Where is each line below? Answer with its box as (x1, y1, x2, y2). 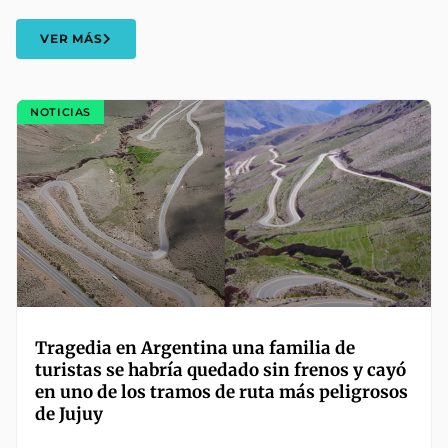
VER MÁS (40, 31, 104, 47)
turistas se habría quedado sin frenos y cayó (35, 359, 406, 382)
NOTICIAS (30, 104, 91, 119)
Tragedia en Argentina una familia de (35, 337, 355, 360)
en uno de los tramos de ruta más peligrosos (35, 381, 408, 404)
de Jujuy (35, 403, 103, 426)
